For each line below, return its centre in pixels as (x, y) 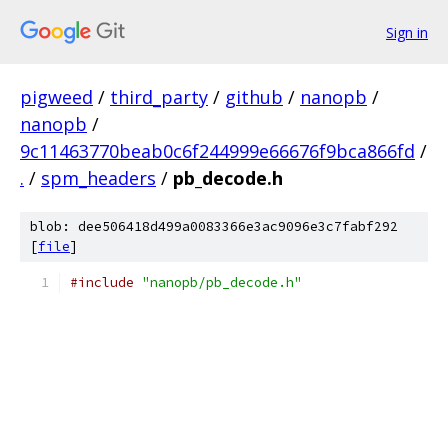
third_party (159, 97)
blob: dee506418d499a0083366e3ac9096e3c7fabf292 (214, 226)
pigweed (56, 97)
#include (102, 282)
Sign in (407, 32)
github (254, 97)
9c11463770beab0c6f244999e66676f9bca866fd (217, 151)
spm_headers (98, 178)
